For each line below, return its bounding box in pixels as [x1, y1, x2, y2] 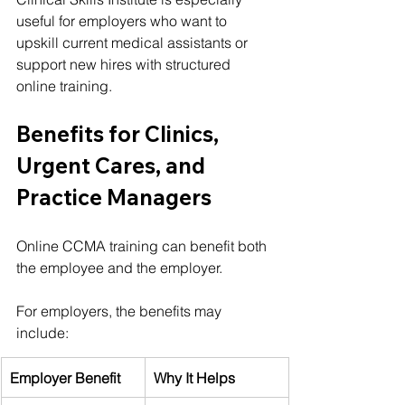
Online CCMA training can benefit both [16, 236, 270, 255]
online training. [16, 76, 112, 95]
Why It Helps [154, 368, 235, 387]
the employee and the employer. [16, 258, 222, 277]
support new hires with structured [16, 54, 234, 73]
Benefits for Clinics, [16, 119, 223, 147]
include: [16, 323, 69, 342]
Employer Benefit [10, 368, 120, 387]
